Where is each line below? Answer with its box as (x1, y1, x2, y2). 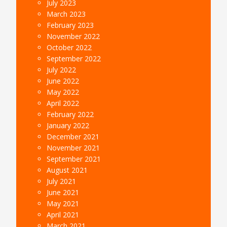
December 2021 (47, 131, 100, 141)
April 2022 (47, 98, 80, 108)
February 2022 (47, 109, 94, 119)
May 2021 (47, 198, 80, 208)
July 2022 (47, 64, 77, 74)
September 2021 (47, 154, 101, 164)
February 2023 (47, 20, 94, 30)
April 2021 (47, 209, 80, 219)
